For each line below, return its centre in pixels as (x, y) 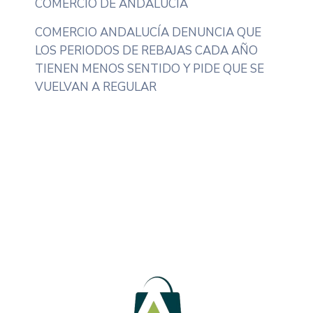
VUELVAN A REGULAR (96, 87)
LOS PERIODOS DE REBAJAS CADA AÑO (146, 50)
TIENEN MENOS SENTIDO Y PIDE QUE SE (150, 68)
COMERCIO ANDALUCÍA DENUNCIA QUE (148, 32)
